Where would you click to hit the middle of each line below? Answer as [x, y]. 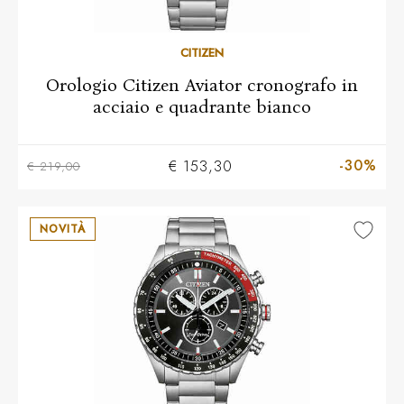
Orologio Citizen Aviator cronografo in [202, 85]
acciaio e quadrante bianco [202, 106]
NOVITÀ [63, 229]
